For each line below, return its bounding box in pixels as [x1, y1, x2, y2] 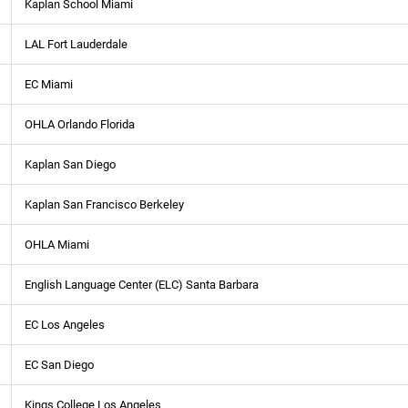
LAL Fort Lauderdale [25, 36, 127, 51]
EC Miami [25, 76, 73, 91]
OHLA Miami [25, 237, 89, 251]
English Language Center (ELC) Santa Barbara [25, 277, 259, 291]
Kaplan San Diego [25, 157, 116, 171]
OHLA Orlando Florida [25, 117, 135, 131]
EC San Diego [25, 357, 94, 372]
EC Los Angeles [25, 317, 105, 331]
